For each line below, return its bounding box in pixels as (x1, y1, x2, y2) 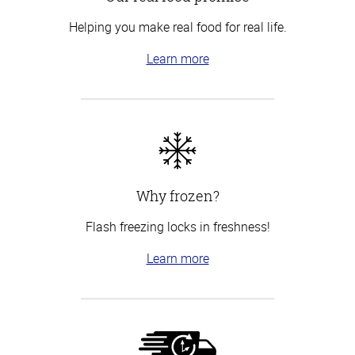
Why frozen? (136, 185, 219, 205)
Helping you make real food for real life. (68, 17, 287, 36)
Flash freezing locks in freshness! (85, 217, 270, 235)
